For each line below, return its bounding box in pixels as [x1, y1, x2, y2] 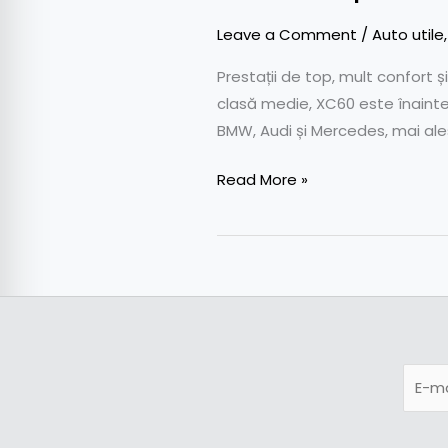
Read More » [217, 169, 308, 190]
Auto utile [372, 23, 444, 45]
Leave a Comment [217, 23, 357, 45]
